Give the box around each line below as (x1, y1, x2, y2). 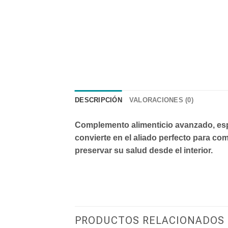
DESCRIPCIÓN (75, 96, 122, 104)
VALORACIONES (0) (129, 96, 193, 104)
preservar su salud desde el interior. (75, 146, 213, 155)
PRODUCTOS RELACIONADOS (75, 214, 224, 226)
